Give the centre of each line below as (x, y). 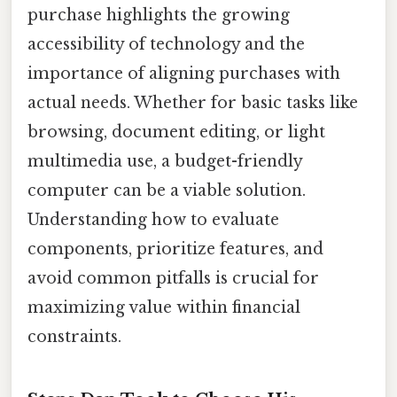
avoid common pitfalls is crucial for (173, 279)
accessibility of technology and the (166, 45)
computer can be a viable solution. (167, 191)
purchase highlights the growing (159, 16)
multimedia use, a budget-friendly (165, 162)
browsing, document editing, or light (176, 132)
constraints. (74, 337)
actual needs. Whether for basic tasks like (193, 103)
